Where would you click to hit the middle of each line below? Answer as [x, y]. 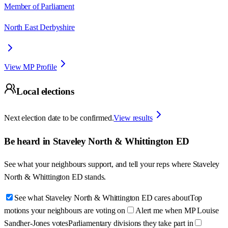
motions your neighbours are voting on [65, 211]
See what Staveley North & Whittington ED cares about [102, 198]
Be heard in [28, 141]
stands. [95, 177]
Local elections [45, 92]
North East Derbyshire [39, 27]
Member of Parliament [39, 6]
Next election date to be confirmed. [59, 118]
